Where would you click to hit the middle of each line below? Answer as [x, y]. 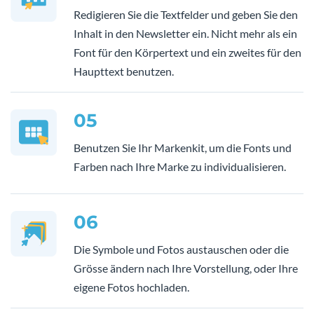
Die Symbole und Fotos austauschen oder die [181, 250]
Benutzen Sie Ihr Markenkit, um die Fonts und [183, 148]
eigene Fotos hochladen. [131, 287]
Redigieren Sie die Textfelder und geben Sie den [186, 15]
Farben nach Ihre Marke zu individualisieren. [180, 167]
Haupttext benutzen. [124, 71]
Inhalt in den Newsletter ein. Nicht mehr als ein [185, 34]
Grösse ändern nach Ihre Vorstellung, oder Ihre [186, 268]
